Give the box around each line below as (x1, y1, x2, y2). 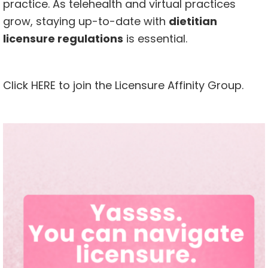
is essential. (123, 31, 187, 47)
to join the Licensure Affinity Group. (56, 78, 243, 93)
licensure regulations (3, 31, 123, 47)
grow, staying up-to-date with (3, 14, 169, 29)
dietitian (169, 14, 217, 29)
